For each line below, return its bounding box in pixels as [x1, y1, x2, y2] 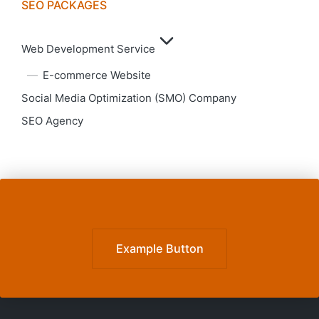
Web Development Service [21, 41, 155, 56]
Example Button [115, 241, 204, 256]
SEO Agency [21, 113, 83, 127]
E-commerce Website [43, 68, 151, 82]
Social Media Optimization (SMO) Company [21, 90, 236, 105]
